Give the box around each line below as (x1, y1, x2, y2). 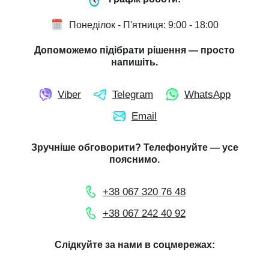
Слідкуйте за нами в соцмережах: (54, 239, 215, 250)
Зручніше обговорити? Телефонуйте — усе (31, 142, 238, 153)
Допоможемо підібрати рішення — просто (34, 44, 235, 55)
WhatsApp (184, 88, 231, 100)
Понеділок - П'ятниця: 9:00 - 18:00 (68, 19, 219, 30)
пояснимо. (109, 154, 160, 165)
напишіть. (111, 56, 158, 67)
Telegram (112, 88, 153, 100)
